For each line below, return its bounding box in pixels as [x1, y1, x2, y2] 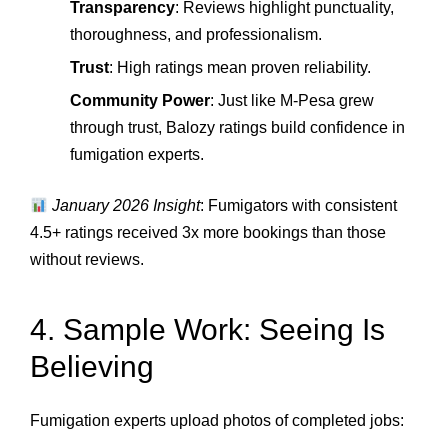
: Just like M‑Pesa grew [210, 92, 374, 110]
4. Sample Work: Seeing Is [30, 312, 385, 346]
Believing [30, 349, 154, 383]
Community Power [70, 92, 210, 110]
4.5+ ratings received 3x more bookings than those [30, 224, 386, 242]
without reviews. [30, 251, 144, 269]
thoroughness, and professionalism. [70, 25, 322, 43]
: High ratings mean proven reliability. [109, 59, 371, 76]
